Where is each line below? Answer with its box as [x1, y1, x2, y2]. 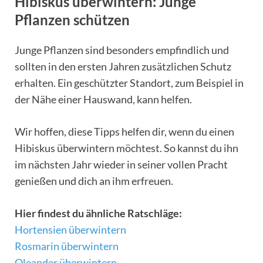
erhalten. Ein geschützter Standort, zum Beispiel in [15, 76, 244, 89]
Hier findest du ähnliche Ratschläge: [15, 206, 182, 220]
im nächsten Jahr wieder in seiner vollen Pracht [15, 157, 228, 171]
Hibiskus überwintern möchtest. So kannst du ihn [15, 141, 238, 154]
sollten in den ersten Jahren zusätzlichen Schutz [15, 59, 231, 73]
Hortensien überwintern [15, 222, 126, 236]
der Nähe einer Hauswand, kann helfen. [15, 92, 192, 106]
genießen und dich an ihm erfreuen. [15, 174, 173, 187]
